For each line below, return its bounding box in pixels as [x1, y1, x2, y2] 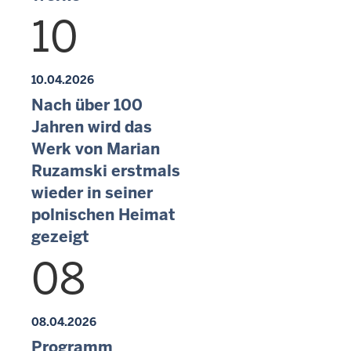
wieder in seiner [31, 183, 153, 203]
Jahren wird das [31, 117, 152, 137]
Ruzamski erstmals [31, 161, 180, 181]
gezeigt [31, 226, 89, 247]
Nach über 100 [31, 95, 143, 115]
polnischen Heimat [31, 204, 175, 225]
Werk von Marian [31, 139, 160, 159]
